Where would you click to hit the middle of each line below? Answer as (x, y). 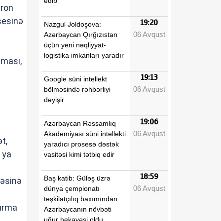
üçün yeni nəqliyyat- (75, 45)
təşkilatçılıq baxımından (81, 199)
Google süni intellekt (75, 79)
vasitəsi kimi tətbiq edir (79, 154)
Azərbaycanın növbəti (78, 209)
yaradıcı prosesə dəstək (81, 144)
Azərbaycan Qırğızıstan (81, 34)
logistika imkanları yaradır (84, 55)
